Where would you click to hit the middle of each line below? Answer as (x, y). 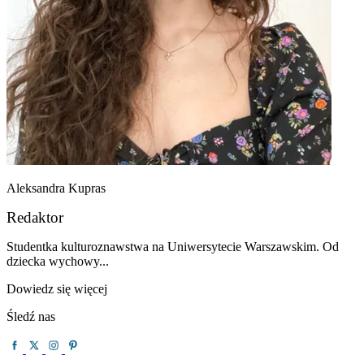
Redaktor (35, 218)
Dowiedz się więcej (57, 289)
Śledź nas (31, 317)
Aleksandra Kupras (56, 188)
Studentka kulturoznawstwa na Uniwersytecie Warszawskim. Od (173, 247)
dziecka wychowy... (58, 262)
